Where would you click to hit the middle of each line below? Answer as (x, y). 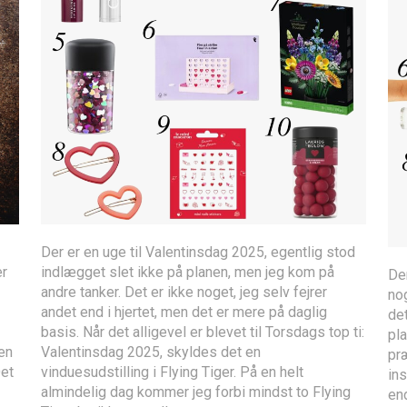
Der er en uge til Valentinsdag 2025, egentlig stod (199, 253)
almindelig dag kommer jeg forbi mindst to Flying (196, 392)
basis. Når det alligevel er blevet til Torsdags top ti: (203, 333)
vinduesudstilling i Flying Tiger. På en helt (173, 372)
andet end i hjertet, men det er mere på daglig (184, 313)
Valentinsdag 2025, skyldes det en (151, 352)
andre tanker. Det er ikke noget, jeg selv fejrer (184, 293)
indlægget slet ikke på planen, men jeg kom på (188, 273)
